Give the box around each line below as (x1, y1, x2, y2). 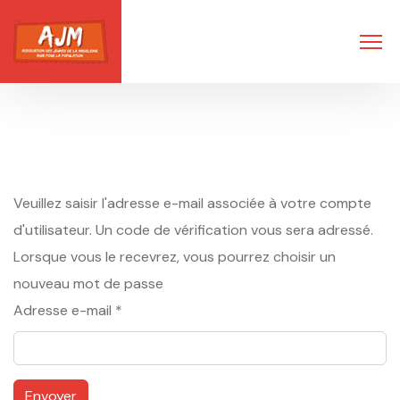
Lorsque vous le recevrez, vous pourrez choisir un (13, 247, 336, 266)
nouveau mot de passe (13, 274, 163, 293)
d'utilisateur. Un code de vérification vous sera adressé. (13, 221, 373, 239)
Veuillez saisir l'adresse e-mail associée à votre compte (13, 194, 371, 212)
